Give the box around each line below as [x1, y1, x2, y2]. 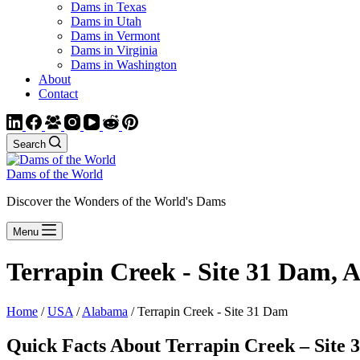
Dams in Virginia [71, 43, 157, 57]
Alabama [82, 304, 128, 318]
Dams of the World [6, 167, 103, 181]
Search [13, 138, 46, 150]
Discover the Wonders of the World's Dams [6, 194, 226, 208]
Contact [39, 87, 78, 100]
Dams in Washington [71, 58, 177, 72]
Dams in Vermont [71, 29, 160, 43]
